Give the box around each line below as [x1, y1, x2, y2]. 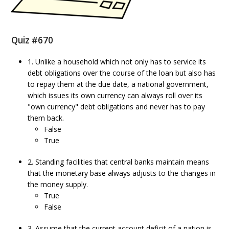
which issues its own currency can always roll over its [28, 90, 203, 100]
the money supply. [28, 179, 88, 189]
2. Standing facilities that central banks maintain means [28, 157, 210, 167]
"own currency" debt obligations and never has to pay [28, 102, 205, 111]
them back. [28, 113, 64, 123]
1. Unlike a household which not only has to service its [28, 57, 207, 66]
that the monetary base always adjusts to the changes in [28, 168, 216, 178]
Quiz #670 [11, 34, 54, 46]
